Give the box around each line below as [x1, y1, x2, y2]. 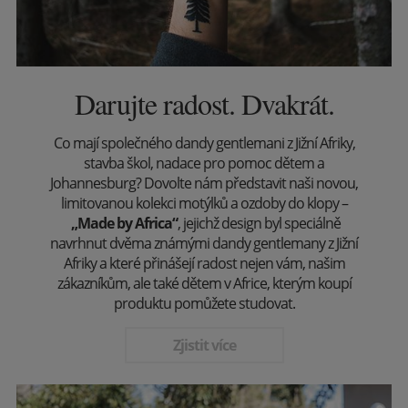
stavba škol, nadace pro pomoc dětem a [84, 153, 324, 174]
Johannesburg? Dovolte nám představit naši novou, [50, 173, 358, 194]
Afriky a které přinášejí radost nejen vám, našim [63, 253, 345, 274]
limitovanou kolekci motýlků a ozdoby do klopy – [60, 193, 348, 214]
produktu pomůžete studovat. [113, 293, 295, 314]
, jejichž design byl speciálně [177, 213, 341, 234]
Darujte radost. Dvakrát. [74, 84, 334, 124]
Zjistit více [172, 335, 236, 356]
